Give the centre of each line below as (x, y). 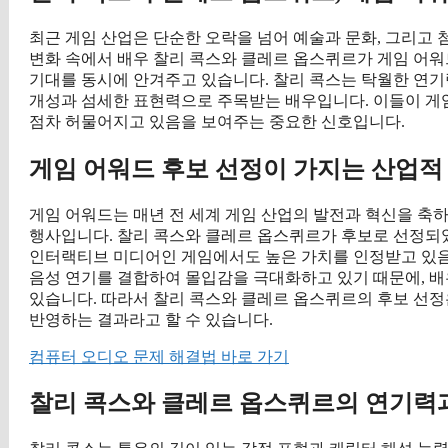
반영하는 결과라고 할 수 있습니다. (151, 319)
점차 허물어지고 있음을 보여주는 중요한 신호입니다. (217, 121)
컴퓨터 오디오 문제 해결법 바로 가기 (159, 356)
